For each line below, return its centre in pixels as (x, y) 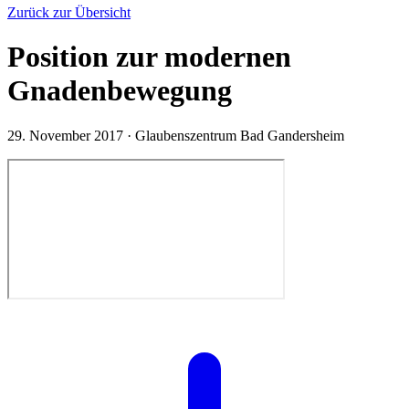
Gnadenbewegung (120, 91)
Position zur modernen (149, 57)
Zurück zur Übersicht (69, 12)
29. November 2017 (67, 135)
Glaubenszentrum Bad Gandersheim (240, 135)
